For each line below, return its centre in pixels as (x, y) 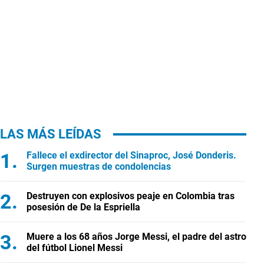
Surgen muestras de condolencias (99, 166)
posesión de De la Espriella (83, 207)
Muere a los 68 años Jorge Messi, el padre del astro (136, 237)
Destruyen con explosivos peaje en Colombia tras (131, 196)
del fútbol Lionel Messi (75, 248)
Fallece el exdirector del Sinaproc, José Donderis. (131, 155)
